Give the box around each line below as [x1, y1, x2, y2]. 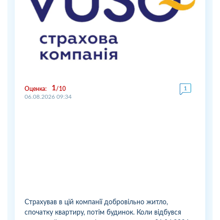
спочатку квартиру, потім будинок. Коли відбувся [25, 209, 181, 217]
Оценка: [25, 86, 47, 92]
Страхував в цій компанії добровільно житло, [25, 199, 168, 206]
